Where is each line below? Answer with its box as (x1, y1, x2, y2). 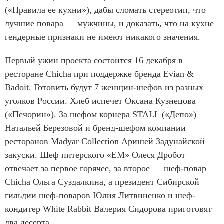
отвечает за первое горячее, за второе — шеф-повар (5, 163, 206, 174)
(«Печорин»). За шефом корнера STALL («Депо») (5, 109, 196, 120)
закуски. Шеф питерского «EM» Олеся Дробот (5, 150, 185, 160)
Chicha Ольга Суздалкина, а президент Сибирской (5, 177, 199, 187)
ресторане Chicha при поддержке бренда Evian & (5, 69, 194, 79)
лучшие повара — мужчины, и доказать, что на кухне (5, 18, 214, 29)
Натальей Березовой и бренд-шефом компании (5, 123, 186, 133)
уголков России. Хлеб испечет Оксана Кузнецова (5, 96, 196, 106)
